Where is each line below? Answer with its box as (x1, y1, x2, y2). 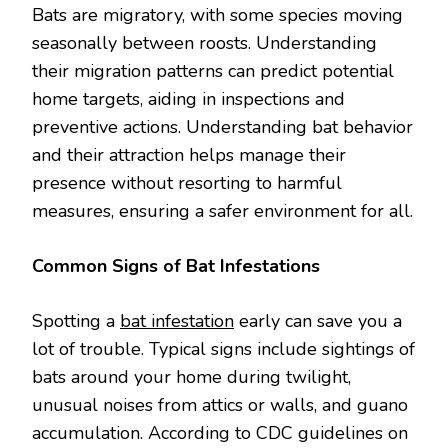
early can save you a (234, 309, 402, 333)
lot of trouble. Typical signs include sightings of (32, 337, 415, 361)
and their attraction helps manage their (32, 143, 346, 167)
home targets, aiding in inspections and (32, 87, 345, 111)
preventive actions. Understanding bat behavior (32, 115, 413, 139)
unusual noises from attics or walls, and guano (32, 393, 408, 417)
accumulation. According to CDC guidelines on (32, 421, 408, 445)
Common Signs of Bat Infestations (32, 254, 320, 278)
